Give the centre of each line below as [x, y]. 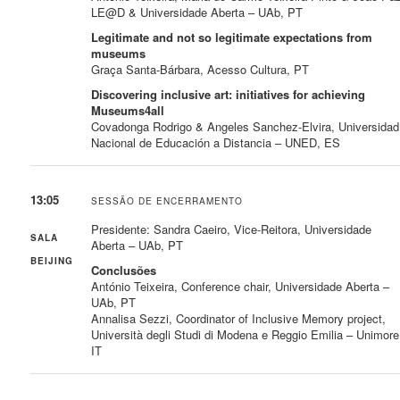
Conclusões [124, 270]
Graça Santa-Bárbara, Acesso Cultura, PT [200, 69]
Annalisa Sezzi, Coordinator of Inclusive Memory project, [239, 318]
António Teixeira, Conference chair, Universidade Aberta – [241, 286]
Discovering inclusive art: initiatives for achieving [229, 94]
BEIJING [52, 260]
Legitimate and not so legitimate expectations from [232, 37]
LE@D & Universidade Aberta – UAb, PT [197, 12]
